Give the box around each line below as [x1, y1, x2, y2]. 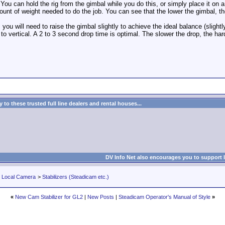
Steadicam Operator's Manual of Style [118, 194, 210, 200]
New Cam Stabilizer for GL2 [15, 194, 83, 200]
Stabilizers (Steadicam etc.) [42, 174, 109, 180]
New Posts [87, 194, 114, 200]
